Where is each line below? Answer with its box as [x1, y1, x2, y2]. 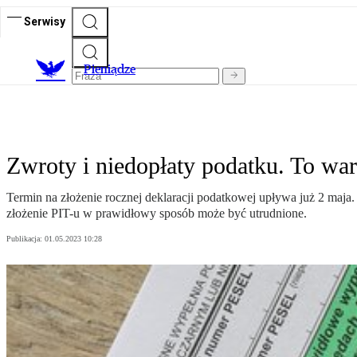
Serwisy [24, 14, 65, 28]
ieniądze [92, 61, 135, 77]
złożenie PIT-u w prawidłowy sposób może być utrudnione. [6, 206, 307, 221]
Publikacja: [6, 234, 45, 244]
